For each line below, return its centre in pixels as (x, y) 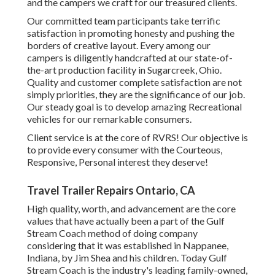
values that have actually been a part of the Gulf (126, 221)
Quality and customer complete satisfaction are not (134, 82)
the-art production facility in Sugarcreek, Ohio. (124, 70)
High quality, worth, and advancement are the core (131, 209)
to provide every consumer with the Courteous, (125, 150)
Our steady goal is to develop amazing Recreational (134, 107)
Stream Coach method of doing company (112, 233)
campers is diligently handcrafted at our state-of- (130, 58)
